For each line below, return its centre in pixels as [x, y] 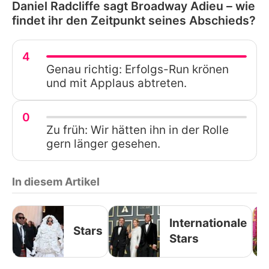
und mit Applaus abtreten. [116, 83]
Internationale [208, 223]
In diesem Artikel [56, 181]
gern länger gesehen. [103, 144]
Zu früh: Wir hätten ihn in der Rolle [138, 130]
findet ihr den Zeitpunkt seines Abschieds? [134, 20]
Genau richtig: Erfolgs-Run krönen [138, 69]
